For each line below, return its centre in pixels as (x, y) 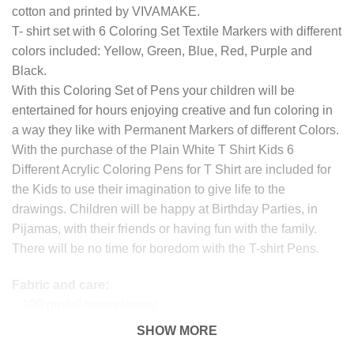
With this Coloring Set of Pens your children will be (153, 90)
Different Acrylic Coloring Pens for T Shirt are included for (171, 169)
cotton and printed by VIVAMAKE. (106, 11)
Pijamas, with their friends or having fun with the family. (164, 228)
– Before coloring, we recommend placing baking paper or (175, 344)
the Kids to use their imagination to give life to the (149, 189)
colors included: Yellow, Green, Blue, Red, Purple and (162, 51)
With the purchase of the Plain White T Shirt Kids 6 (153, 149)
